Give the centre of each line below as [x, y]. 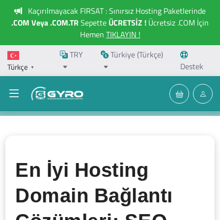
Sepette [94, 23]
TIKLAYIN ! [123, 34]
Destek [192, 66]
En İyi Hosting [82, 170]
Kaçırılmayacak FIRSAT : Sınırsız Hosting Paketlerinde [116, 11]
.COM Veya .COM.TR [45, 23]
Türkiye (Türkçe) [136, 55]
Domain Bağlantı [94, 195]
